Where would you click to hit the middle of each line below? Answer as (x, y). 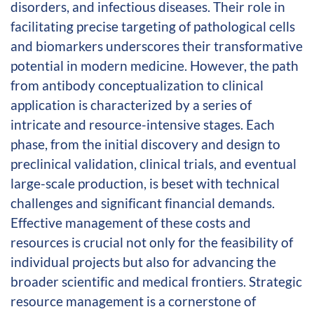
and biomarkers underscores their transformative (157, 46)
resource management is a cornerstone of (133, 301)
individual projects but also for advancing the (143, 261)
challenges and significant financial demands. (143, 203)
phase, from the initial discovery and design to (145, 144)
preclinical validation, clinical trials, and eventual (153, 163)
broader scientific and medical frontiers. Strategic (156, 281)
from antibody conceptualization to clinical (137, 85)
